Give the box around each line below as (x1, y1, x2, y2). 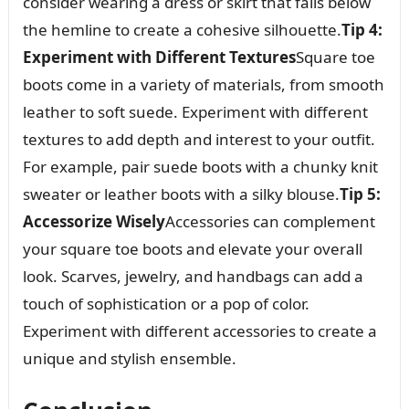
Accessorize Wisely (22, 210, 165, 232)
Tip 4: (341, 18, 383, 40)
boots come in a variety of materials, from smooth (22, 73, 384, 95)
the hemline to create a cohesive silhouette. (22, 18, 341, 40)
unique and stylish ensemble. (22, 347, 236, 369)
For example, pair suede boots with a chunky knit (22, 155, 378, 177)
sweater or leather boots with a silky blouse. (22, 183, 340, 204)
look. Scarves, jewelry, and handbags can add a (22, 265, 363, 287)
